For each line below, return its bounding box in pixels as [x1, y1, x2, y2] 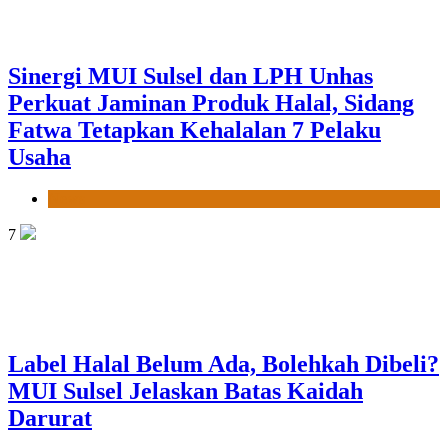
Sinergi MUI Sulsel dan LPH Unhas [8, 62, 373, 89]
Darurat [8, 404, 92, 431]
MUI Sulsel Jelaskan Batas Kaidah [8, 377, 363, 404]
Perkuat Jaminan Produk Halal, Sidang [8, 89, 414, 116]
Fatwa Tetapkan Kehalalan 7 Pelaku [8, 116, 381, 143]
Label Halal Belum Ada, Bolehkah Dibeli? [8, 350, 439, 377]
